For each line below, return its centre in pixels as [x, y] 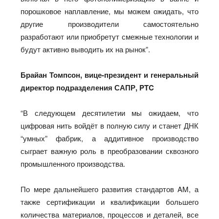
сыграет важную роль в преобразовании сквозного [109, 151]
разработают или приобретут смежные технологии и [109, 36]
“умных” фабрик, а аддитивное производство [109, 138]
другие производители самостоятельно [109, 23]
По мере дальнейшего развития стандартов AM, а [109, 189]
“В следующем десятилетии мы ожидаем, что [109, 112]
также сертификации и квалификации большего [109, 201]
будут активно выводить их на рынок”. [87, 49]
